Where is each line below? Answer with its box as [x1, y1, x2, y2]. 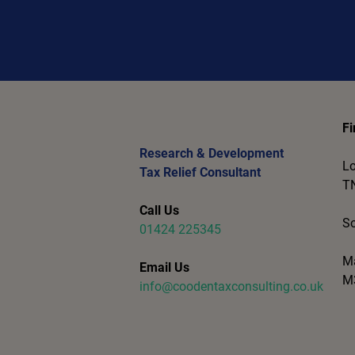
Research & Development [139, 146, 284, 161]
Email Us [139, 260, 189, 275]
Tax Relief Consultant [139, 165, 261, 180]
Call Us [139, 203, 179, 218]
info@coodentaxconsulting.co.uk [139, 279, 323, 294]
